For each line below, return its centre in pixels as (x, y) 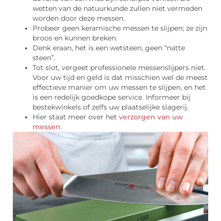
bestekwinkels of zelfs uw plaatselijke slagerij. (110, 107)
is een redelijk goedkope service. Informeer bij (111, 97)
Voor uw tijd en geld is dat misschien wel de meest (120, 78)
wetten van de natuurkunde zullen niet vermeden (117, 9)
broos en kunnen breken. (75, 38)
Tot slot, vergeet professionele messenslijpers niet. (119, 68)
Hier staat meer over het (76, 117)
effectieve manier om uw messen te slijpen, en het (119, 88)
